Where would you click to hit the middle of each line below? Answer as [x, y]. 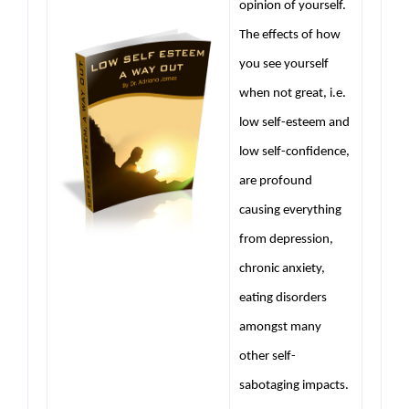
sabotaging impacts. [294, 385]
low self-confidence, [294, 152]
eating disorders [283, 298]
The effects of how [290, 35]
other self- [267, 356]
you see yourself [284, 64]
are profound [276, 181]
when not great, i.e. [293, 93]
